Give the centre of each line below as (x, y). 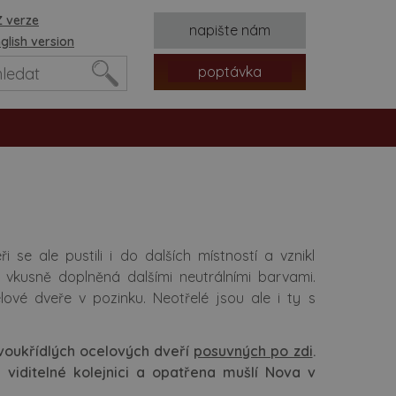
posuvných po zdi (253, 351)
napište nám (229, 30)
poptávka (229, 72)
